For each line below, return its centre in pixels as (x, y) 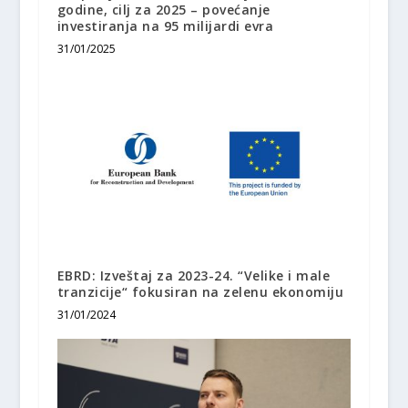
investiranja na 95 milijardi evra (165, 26)
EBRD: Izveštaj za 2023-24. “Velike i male (194, 275)
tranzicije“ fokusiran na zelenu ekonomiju (200, 291)
